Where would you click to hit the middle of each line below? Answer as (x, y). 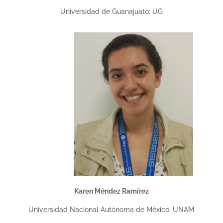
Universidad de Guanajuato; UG (111, 11)
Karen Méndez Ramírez (111, 191)
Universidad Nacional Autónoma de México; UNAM (111, 210)
